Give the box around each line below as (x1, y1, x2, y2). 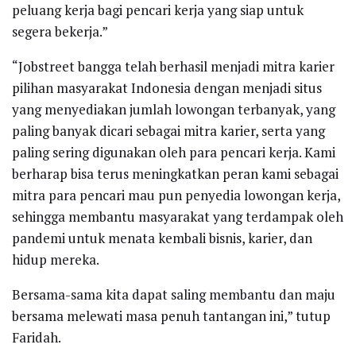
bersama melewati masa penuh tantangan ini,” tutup (12, 307, 331, 326)
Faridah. (12, 328, 61, 347)
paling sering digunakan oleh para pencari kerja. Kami (12, 143, 335, 162)
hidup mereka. (12, 250, 99, 269)
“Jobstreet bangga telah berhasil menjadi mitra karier (12, 57, 335, 76)
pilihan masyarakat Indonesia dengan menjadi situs (12, 79, 322, 98)
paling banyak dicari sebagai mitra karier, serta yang (12, 122, 325, 141)
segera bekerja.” (12, 22, 108, 41)
